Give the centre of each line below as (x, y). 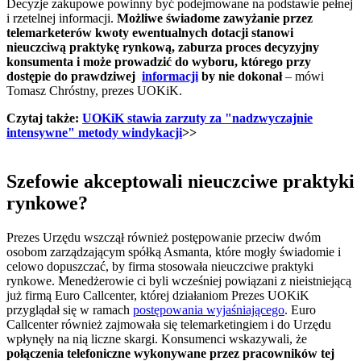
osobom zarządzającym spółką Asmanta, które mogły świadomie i (174, 252)
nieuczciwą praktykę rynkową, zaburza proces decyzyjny (163, 48)
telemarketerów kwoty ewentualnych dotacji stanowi (150, 33)
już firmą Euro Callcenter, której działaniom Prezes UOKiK (158, 296)
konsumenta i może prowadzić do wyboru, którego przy (159, 62)
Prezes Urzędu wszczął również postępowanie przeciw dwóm (164, 238)
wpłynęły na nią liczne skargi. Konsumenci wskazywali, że (157, 339)
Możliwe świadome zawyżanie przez (213, 19)
